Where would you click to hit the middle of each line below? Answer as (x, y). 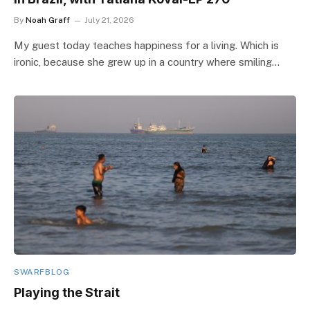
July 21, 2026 (109, 20)
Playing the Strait (67, 292)
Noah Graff (48, 20)
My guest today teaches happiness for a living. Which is (146, 45)
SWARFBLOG (42, 272)
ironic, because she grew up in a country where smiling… (147, 62)
